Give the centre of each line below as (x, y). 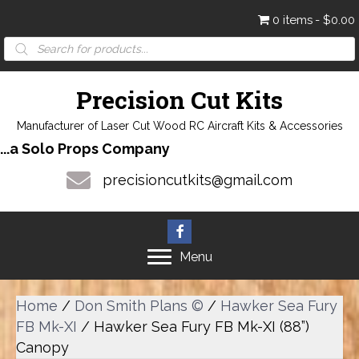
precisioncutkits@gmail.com (198, 180)
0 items (292, 20)
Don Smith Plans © (139, 306)
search (28, 57)
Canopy (42, 347)
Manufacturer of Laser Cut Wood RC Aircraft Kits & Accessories (179, 126)
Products (36, 43)
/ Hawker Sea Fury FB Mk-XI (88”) (193, 327)
